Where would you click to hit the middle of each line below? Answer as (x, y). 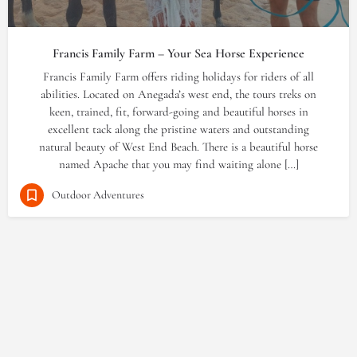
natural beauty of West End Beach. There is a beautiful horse (178, 147)
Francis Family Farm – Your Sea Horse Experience (178, 53)
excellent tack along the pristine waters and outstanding (178, 129)
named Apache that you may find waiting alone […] (178, 164)
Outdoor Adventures (98, 194)
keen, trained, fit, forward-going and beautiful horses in (178, 112)
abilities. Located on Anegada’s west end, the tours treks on (178, 94)
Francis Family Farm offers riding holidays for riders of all (178, 76)
